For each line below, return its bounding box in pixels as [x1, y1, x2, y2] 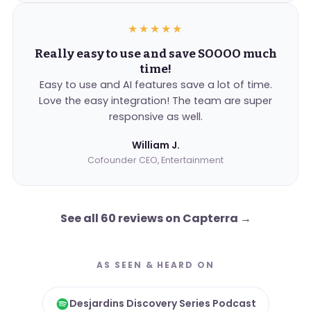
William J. [131, 138, 180, 153]
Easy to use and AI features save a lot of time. [39, 78, 272, 92]
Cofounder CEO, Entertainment [87, 154, 224, 167]
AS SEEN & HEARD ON [96, 259, 215, 271]
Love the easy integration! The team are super [39, 94, 272, 108]
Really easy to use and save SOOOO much [34, 47, 277, 62]
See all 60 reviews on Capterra [60, 210, 240, 227]
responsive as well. [108, 110, 203, 124]
